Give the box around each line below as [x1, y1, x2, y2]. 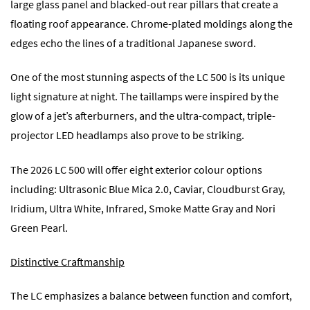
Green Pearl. [10, 220, 68, 235]
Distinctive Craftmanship [10, 254, 125, 268]
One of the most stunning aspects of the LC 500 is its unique [10, 70, 285, 84]
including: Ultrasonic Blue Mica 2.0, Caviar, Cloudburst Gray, [10, 181, 285, 196]
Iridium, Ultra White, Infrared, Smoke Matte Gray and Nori [10, 201, 275, 215]
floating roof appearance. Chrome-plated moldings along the [10, 17, 293, 31]
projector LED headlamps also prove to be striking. [10, 128, 244, 143]
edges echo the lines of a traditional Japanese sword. [10, 36, 256, 51]
